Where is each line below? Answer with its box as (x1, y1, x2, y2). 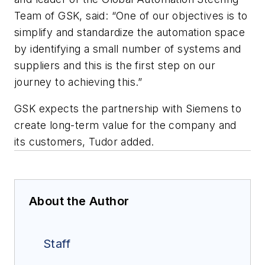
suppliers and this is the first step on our (14, 59, 216, 72)
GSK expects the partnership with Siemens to (14, 102, 242, 115)
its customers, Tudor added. (14, 135, 154, 148)
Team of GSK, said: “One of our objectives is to (14, 9, 248, 22)
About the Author (29, 194, 130, 209)
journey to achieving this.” (14, 75, 143, 88)
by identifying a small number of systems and (14, 42, 241, 55)
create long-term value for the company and (14, 119, 237, 132)
